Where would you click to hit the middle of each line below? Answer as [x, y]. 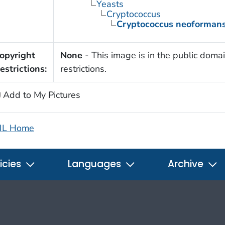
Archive [187, 164]
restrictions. [83, 69]
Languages [96, 164]
